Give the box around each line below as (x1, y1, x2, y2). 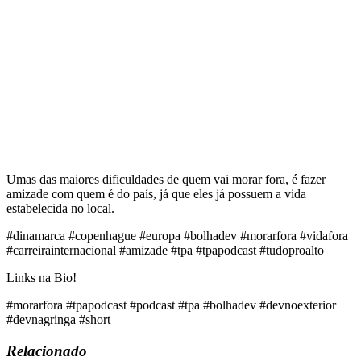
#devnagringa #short (6, 313, 110, 327)
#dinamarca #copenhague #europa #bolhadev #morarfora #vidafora (6, 229, 348, 243)
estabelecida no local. (6, 201, 114, 216)
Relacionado (6, 342, 87, 359)
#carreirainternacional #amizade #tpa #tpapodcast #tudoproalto (6, 243, 324, 258)
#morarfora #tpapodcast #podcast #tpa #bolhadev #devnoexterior (6, 298, 336, 313)
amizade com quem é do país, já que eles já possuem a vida (6, 187, 306, 201)
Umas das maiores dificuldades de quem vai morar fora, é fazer (6, 172, 326, 187)
